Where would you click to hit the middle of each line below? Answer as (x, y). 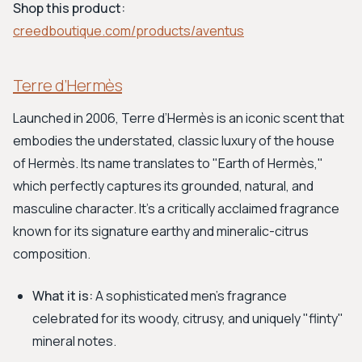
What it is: (63, 296)
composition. (52, 254)
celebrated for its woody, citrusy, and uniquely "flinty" (188, 318)
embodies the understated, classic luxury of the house (174, 141)
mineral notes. (74, 341)
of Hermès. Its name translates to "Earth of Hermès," (168, 163)
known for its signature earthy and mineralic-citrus (161, 231)
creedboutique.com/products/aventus (128, 31)
